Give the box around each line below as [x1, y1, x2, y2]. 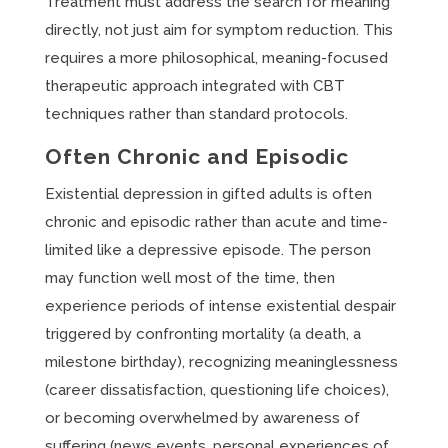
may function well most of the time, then [44, 269, 335, 287]
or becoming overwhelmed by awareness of [44, 409, 360, 427]
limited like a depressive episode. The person [44, 241, 371, 259]
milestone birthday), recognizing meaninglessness [44, 353, 398, 371]
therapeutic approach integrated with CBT [44, 77, 345, 95]
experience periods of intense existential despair [44, 297, 396, 315]
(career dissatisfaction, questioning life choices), [44, 381, 389, 399]
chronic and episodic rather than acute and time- [44, 213, 388, 231]
